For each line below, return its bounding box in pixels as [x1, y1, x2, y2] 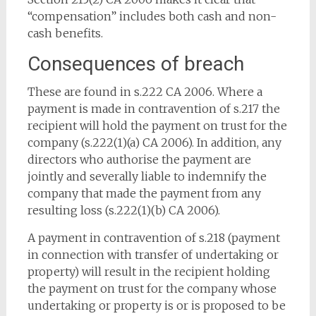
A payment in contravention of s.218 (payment [27, 231, 280, 245]
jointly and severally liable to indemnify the [27, 169, 267, 183]
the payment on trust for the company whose [27, 281, 276, 296]
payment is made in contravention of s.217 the [27, 102, 280, 116]
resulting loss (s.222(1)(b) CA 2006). [27, 203, 220, 217]
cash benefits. [27, 26, 103, 40]
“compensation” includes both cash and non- [27, 9, 276, 23]
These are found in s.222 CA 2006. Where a [27, 85, 262, 99]
